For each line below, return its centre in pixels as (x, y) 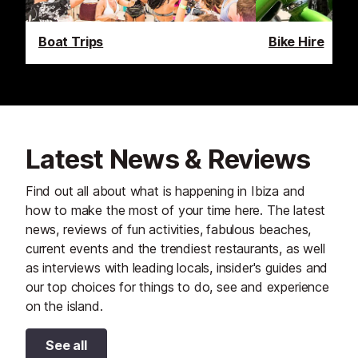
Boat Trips (71, 41)
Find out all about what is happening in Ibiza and (165, 191)
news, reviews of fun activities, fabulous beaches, (169, 229)
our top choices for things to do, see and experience (177, 286)
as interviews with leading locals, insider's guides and (177, 267)
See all (66, 345)
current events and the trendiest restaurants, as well (175, 248)
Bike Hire (296, 41)
